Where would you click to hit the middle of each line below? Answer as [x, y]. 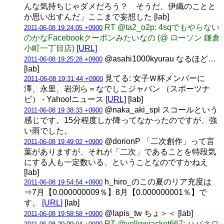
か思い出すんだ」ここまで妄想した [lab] [96, 16]
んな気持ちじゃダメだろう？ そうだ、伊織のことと [120, 6]
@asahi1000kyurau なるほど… [159, 58]
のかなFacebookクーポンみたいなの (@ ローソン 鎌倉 [122, 37]
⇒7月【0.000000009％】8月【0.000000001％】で [115, 192]
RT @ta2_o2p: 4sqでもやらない [162, 27]
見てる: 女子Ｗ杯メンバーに [154, 78]
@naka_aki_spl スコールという [160, 109]
